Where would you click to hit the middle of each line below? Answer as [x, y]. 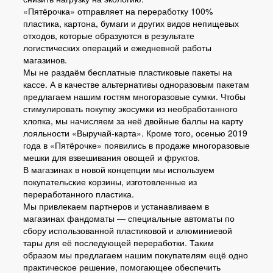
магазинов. [45, 60]
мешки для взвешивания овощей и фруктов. [112, 157]
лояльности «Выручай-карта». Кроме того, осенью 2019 [135, 133]
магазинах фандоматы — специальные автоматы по [129, 218]
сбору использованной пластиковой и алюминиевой [128, 230]
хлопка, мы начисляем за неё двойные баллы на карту [133, 121]
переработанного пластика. [79, 194]
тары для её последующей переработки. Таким [119, 243]
